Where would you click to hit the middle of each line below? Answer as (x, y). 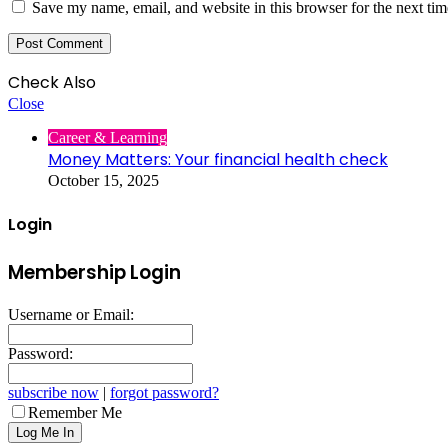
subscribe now (53, 392)
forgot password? (164, 392)
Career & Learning (107, 138)
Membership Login (94, 272)
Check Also (52, 83)
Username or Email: (71, 314)
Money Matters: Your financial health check (218, 160)
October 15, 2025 (103, 181)
